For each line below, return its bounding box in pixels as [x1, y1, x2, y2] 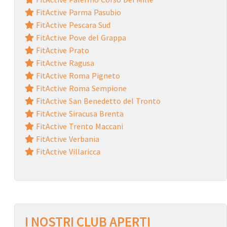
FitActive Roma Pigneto [33, 70, 120, 81]
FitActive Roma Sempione [33, 83, 127, 93]
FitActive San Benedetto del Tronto [33, 95, 161, 106]
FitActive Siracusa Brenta [33, 108, 124, 119]
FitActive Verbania [33, 133, 99, 144]
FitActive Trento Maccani [33, 121, 123, 131]
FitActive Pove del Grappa [33, 32, 126, 43]
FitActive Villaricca [33, 146, 100, 157]
